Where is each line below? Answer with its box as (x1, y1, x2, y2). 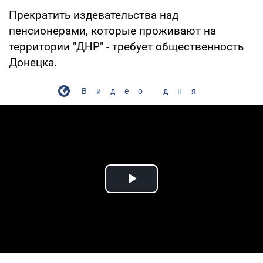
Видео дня (81, 86, 205, 96)
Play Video (131, 182, 216, 202)
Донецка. (9, 55, 57, 69)
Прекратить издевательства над (9, 8, 178, 22)
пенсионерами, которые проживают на (9, 23, 216, 38)
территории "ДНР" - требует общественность (9, 39, 244, 53)
